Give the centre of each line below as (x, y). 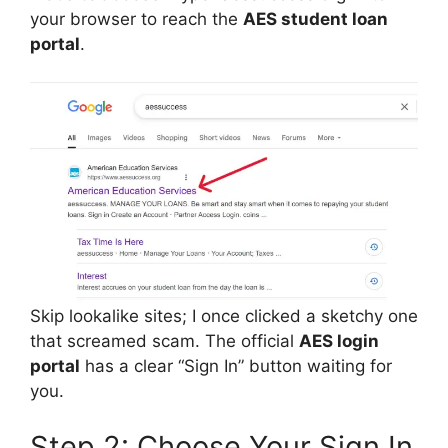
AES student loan (315, 18)
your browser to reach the (136, 18)
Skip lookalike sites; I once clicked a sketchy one (224, 316)
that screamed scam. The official (164, 341)
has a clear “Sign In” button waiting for (236, 366)
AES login (339, 341)
